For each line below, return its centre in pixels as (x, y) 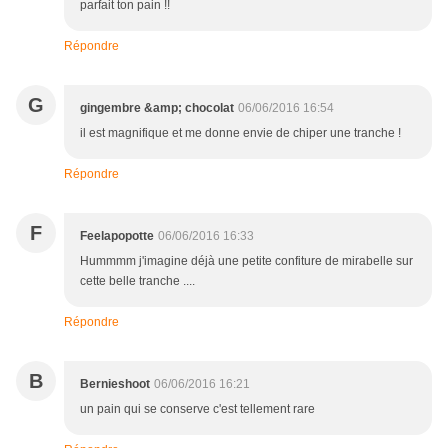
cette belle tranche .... (137, 281)
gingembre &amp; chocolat (157, 108)
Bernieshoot (115, 384)
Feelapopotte (117, 236)
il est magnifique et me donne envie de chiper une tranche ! (240, 133)
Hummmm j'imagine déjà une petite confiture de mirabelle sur (246, 261)
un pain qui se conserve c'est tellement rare (197, 409)
